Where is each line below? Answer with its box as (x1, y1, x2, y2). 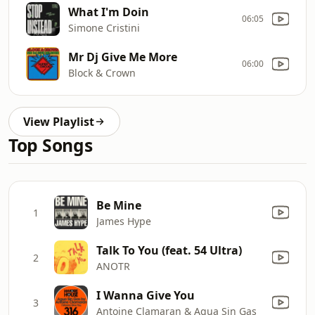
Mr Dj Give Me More (68, 49, 177, 65)
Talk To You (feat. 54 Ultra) (96, 242, 242, 258)
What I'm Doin (68, 4, 149, 20)
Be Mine (96, 197, 141, 213)
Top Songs (8, 134, 93, 157)
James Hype (96, 214, 151, 228)
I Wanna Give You (96, 287, 195, 303)
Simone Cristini (68, 20, 140, 34)
